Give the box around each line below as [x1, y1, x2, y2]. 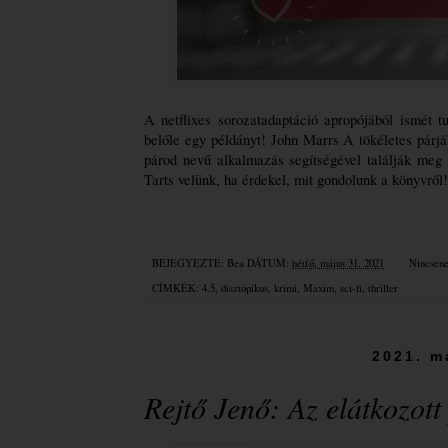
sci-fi [340, 281, 362, 296]
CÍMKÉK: [152, 281, 202, 296]
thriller [368, 281, 398, 296]
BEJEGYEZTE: [152, 256, 227, 271]
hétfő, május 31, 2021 [292, 256, 384, 271]
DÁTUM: [247, 256, 292, 271]
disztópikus [221, 281, 268, 296]
